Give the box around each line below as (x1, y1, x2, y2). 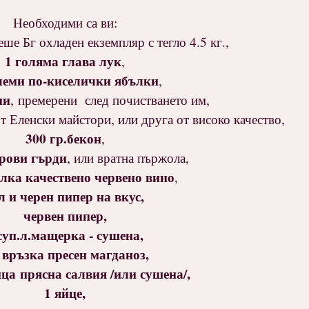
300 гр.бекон (25, 128, 101, 149)
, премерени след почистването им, (10, 91, 210, 109)
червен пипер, (23, 206, 107, 226)
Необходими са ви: (12, 14, 117, 32)
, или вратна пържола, (66, 149, 189, 167)
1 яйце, (44, 283, 86, 303)
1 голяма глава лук (5, 51, 121, 72)
